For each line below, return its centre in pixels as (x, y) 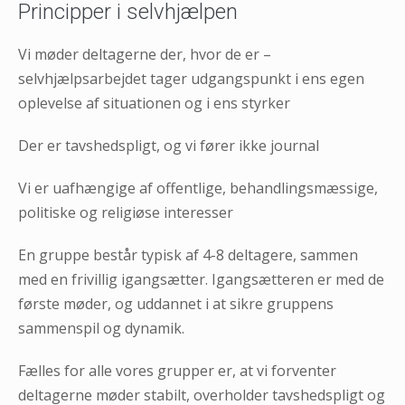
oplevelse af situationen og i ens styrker (154, 103)
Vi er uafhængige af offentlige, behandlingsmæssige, (198, 188)
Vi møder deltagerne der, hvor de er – (145, 54)
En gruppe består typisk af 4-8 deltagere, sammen (188, 254)
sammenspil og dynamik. (101, 328)
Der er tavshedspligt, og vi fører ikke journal (169, 145)
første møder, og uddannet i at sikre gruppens (176, 303)
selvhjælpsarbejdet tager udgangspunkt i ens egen (191, 78)
